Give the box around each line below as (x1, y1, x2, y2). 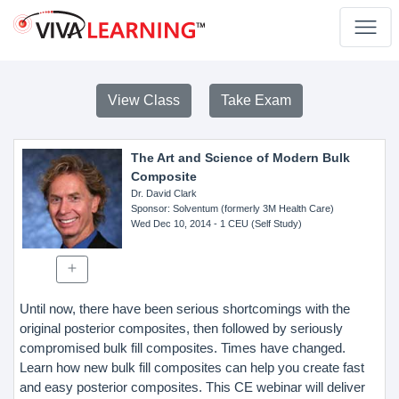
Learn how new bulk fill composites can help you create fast (20, 359, 364, 375)
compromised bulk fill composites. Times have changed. (20, 339, 346, 355)
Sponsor (130, 203, 167, 214)
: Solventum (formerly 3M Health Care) (167, 203, 334, 214)
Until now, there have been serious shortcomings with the (20, 300, 350, 316)
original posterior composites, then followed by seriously (20, 320, 343, 336)
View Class (108, 93, 180, 108)
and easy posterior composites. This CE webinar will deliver (20, 379, 365, 395)
